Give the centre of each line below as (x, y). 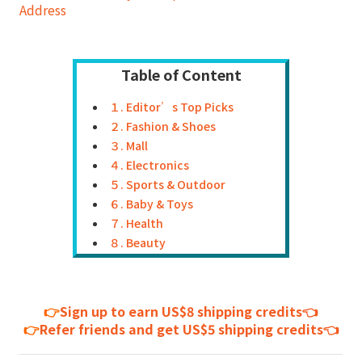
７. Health (136, 223)
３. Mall (128, 145)
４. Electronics (149, 164)
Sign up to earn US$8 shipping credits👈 (189, 311)
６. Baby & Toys (151, 203)
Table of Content (181, 74)
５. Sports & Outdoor (167, 184)
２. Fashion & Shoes (162, 126)
